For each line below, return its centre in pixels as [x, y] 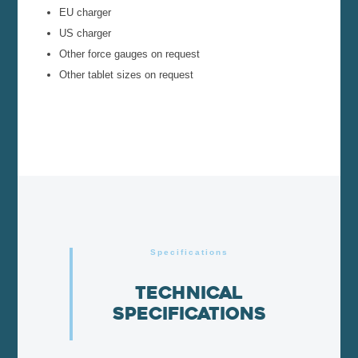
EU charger [85, 13]
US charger [85, 34]
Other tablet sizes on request [126, 75]
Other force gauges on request [129, 54]
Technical [189, 293]
